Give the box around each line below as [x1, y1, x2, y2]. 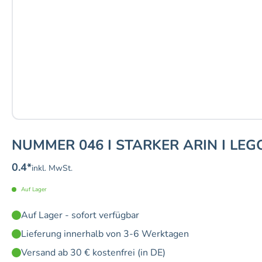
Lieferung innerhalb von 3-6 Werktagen [21, 227, 189, 241]
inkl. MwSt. [32, 163, 73, 174]
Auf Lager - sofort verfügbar [21, 209, 139, 222]
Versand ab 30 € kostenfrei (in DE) [21, 246, 166, 260]
